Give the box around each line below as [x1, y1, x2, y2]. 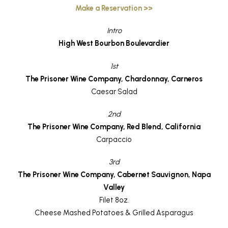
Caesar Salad [91, 87, 137, 96]
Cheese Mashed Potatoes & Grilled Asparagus [35, 208, 193, 217]
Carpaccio [96, 134, 132, 144]
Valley [103, 182, 125, 192]
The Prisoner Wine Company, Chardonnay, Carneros [25, 74, 203, 83]
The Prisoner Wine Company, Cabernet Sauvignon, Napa [17, 169, 211, 179]
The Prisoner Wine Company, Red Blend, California [27, 122, 201, 131]
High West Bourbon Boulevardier [59, 39, 169, 48]
